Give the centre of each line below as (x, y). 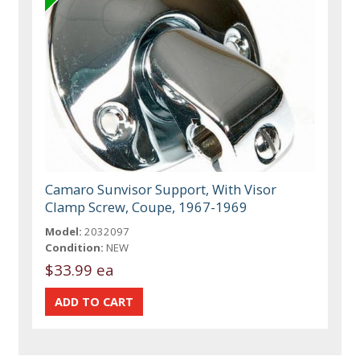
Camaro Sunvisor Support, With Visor (161, 189)
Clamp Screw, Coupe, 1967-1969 (147, 207)
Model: (64, 231)
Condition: (75, 247)
